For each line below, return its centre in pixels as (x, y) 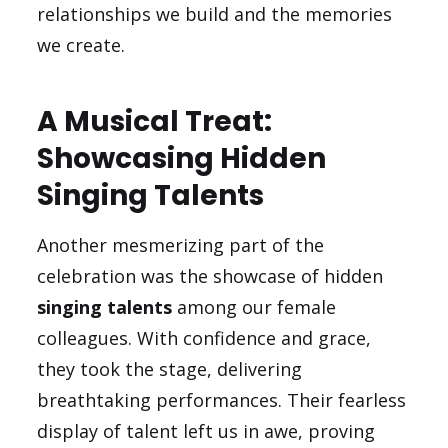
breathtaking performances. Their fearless (222, 400)
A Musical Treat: (155, 122)
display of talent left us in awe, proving (206, 431)
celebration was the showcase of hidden (210, 276)
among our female (254, 307)
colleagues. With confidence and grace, (204, 338)
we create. (81, 45)
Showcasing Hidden (182, 159)
